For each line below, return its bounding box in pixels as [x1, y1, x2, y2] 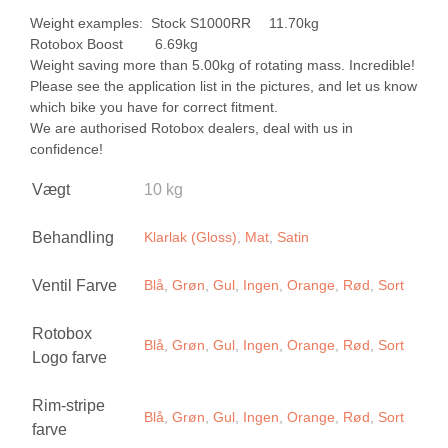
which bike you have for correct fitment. [30, 98, 278, 115]
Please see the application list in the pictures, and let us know [30, 77, 417, 94]
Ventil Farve [32, 276, 117, 294]
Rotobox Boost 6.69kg [30, 35, 198, 52]
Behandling [32, 228, 114, 246]
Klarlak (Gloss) [144, 228, 237, 245]
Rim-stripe [32, 396, 105, 414]
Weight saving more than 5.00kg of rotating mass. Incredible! [30, 56, 415, 73]
